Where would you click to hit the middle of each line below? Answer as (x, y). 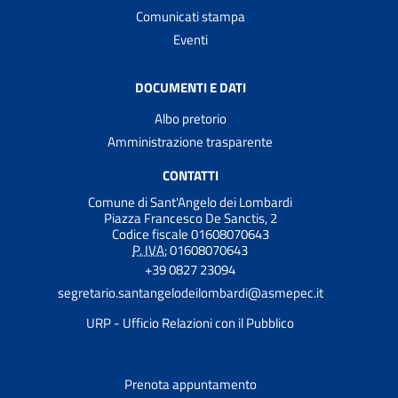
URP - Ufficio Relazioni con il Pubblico (190, 323)
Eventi (190, 39)
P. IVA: (150, 251)
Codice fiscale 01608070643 (190, 235)
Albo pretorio (190, 118)
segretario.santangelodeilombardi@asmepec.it (190, 293)
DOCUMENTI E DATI (190, 87)
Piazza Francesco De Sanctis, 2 (190, 219)
